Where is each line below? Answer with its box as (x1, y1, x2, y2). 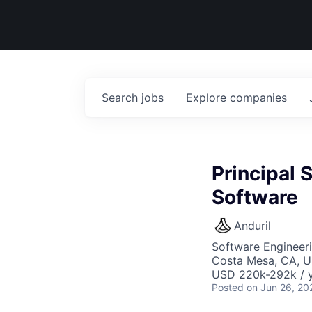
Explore (186, 91, 230, 104)
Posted (212, 281, 244, 293)
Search (102, 91, 141, 104)
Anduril (234, 219, 271, 233)
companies (230, 91, 287, 104)
